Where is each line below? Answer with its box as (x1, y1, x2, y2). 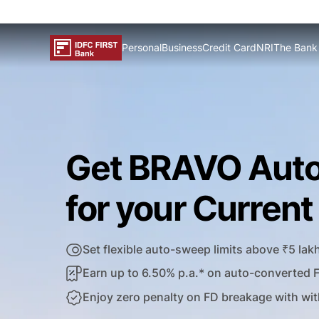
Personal (122, 41, 162, 54)
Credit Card (202, 41, 256, 54)
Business (162, 41, 202, 54)
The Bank (273, 41, 318, 54)
